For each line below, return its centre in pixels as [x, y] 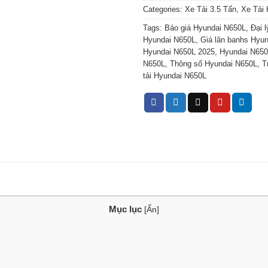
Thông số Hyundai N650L [214, 64]
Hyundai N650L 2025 [179, 52]
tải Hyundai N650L [175, 76]
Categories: [164, 10]
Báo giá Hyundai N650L [205, 28]
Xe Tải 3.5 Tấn [211, 10]
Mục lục [125, 209]
